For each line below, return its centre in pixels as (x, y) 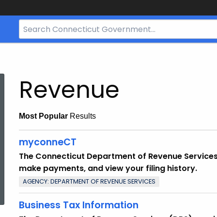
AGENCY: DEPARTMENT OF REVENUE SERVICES (89, 181)
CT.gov (30, 62)
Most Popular (43, 116)
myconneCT (48, 142)
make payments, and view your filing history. (108, 168)
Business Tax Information (79, 205)
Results (82, 116)
